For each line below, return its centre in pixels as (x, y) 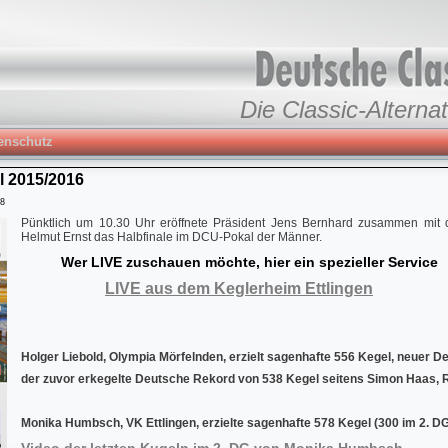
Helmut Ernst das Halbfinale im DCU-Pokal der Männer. (171, 237)
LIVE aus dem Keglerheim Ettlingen (239, 288)
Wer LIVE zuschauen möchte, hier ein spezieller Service (229, 262)
